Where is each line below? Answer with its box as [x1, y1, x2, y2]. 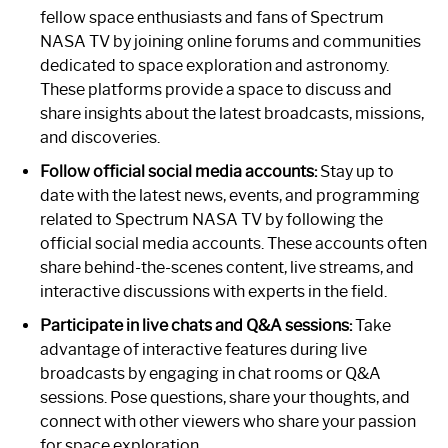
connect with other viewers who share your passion [40, 412, 416, 432]
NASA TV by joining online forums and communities [40, 32, 421, 52]
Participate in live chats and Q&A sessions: [40, 316, 352, 336]
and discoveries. [40, 128, 160, 148]
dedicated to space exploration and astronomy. [40, 56, 389, 76]
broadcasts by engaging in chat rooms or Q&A [40, 364, 381, 384]
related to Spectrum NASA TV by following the [40, 210, 383, 230]
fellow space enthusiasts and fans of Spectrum [40, 8, 384, 28]
